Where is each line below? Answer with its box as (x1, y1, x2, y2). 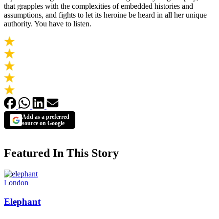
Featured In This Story (4, 147, 119, 160)
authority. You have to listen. (4, 20, 91, 28)
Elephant (4, 196, 41, 207)
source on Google (22, 120, 65, 126)
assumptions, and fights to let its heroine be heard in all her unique (4, 11, 207, 20)
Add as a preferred (22, 113, 69, 120)
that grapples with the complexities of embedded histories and (4, 2, 193, 11)
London (4, 178, 28, 187)
